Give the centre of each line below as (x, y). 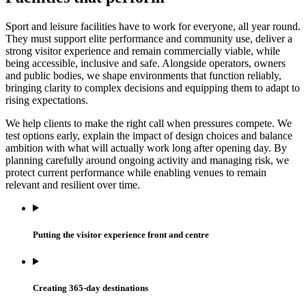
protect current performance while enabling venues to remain (136, 172)
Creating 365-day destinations (91, 288)
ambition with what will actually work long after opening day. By (146, 148)
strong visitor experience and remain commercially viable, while (143, 51)
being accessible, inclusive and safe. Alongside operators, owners (145, 63)
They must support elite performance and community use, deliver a (149, 38)
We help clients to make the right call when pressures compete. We (149, 123)
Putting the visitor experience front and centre (121, 234)
